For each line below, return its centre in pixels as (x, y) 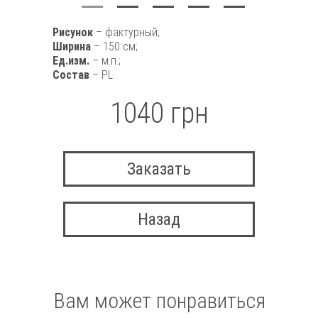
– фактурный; (128, 32)
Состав (72, 75)
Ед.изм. (72, 61)
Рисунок (74, 32)
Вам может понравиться (159, 301)
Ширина (73, 46)
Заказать (159, 169)
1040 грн (159, 113)
